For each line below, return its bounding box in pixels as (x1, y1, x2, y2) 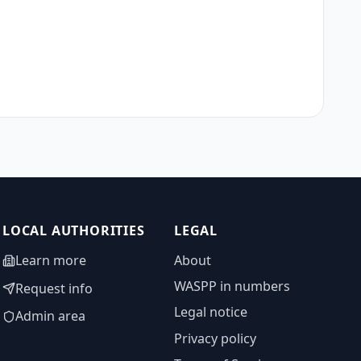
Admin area (15, 307, 85, 326)
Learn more (15, 251, 86, 269)
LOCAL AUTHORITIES (2, 222, 145, 240)
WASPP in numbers (174, 277, 291, 296)
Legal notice (174, 303, 248, 322)
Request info (15, 279, 93, 297)
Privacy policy (174, 329, 257, 347)
